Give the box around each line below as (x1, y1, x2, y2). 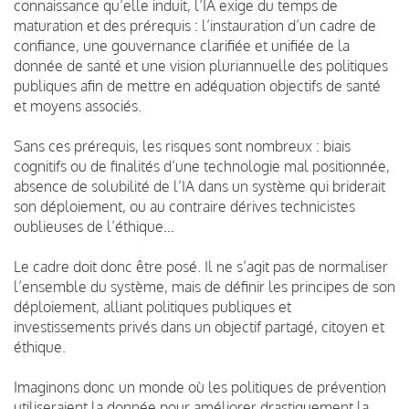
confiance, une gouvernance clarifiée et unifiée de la (14, 36, 350, 55)
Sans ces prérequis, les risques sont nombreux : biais (14, 136, 351, 155)
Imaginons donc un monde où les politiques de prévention (14, 377, 386, 396)
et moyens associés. (14, 96, 142, 115)
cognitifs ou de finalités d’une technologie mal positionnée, (14, 156, 390, 175)
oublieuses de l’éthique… (14, 216, 174, 236)
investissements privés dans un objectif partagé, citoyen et (14, 317, 384, 336)
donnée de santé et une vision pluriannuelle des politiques (14, 56, 388, 75)
